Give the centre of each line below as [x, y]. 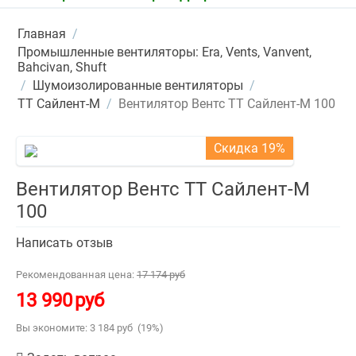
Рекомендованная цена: [75, 275]
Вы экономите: [53, 328]
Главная [42, 34]
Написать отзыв [64, 243]
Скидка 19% [250, 148]
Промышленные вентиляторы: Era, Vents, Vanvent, [164, 52]
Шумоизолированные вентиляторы [138, 85]
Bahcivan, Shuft [62, 67]
